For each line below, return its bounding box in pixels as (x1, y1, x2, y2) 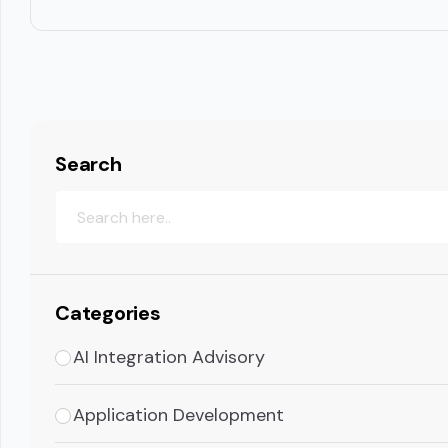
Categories (55, 300, 161, 327)
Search (55, 151, 122, 178)
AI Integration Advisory (73, 345, 265, 370)
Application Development (73, 403, 284, 428)
